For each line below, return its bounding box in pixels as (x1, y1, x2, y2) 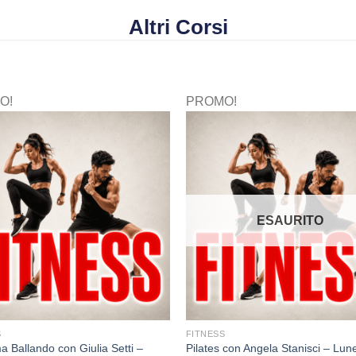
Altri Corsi (128, 14, 228, 39)
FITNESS (185, 328, 226, 339)
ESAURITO (257, 213, 324, 227)
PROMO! (185, 94, 237, 108)
